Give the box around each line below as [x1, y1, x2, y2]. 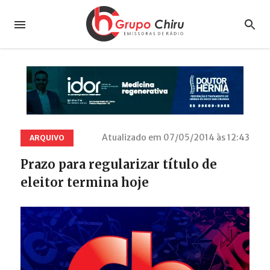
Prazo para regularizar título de [20, 156, 217, 172]
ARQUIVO [29, 133, 64, 142]
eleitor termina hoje [20, 174, 149, 190]
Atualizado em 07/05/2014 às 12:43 [102, 132, 250, 143]
